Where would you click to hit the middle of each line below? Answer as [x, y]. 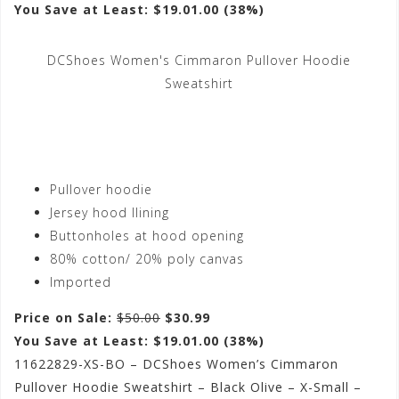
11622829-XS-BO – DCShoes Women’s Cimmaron [176, 364]
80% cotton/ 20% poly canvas [147, 259]
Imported [81, 282]
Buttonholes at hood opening [147, 236]
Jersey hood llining [110, 213]
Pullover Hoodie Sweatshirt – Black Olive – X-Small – [188, 387]
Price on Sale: [65, 318]
